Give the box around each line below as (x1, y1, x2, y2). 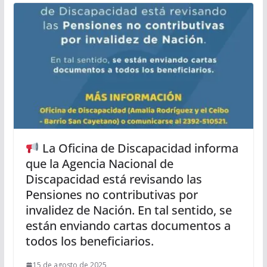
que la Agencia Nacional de (25, 156, 173, 172)
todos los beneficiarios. (25, 233, 154, 250)
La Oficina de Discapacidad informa (39, 140, 238, 157)
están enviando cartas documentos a (25, 218, 231, 234)
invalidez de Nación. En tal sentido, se (25, 202, 232, 219)
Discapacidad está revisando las (25, 171, 202, 188)
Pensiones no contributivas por (25, 187, 198, 203)
